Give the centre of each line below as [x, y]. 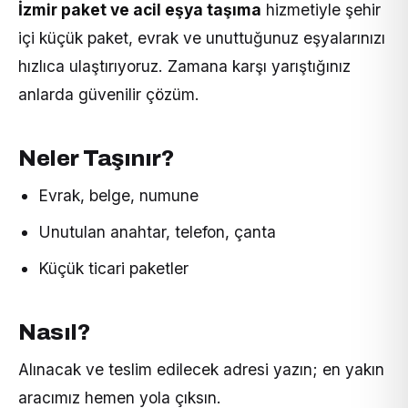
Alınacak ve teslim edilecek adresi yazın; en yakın [201, 370]
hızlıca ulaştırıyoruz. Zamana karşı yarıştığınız [184, 66]
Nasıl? [55, 331]
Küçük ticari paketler [113, 268]
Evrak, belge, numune [118, 196]
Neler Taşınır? [97, 158]
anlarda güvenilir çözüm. [109, 94]
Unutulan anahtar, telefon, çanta [157, 232]
